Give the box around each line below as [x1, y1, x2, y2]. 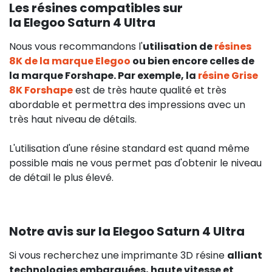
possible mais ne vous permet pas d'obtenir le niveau [9, 155, 262, 170]
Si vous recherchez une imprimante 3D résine [9, 248, 227, 262]
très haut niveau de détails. [9, 112, 137, 126]
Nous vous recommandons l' [9, 39, 143, 53]
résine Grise [198, 68, 258, 83]
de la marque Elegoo [22, 53, 131, 68]
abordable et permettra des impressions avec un [9, 97, 245, 112]
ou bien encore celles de [131, 53, 254, 68]
